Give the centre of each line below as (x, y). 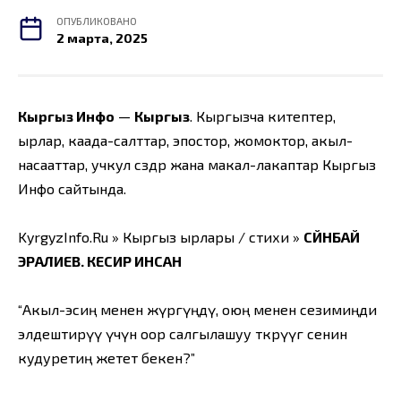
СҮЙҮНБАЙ (332, 236)
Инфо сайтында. (72, 188)
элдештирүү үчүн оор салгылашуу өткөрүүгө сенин (183, 333)
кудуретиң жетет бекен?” (107, 357)
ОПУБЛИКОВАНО (97, 20)
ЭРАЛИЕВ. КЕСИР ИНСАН (100, 260)
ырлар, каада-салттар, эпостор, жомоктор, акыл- (185, 140)
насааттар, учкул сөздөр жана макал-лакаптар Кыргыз (197, 164)
